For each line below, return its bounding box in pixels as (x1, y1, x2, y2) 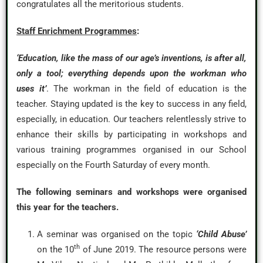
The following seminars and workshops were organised (16, 187, 247, 197)
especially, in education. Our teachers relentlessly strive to (16, 114, 247, 124)
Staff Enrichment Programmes (16, 26, 137, 36)
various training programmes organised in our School (16, 144, 247, 155)
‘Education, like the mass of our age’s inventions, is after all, (16, 53, 247, 63)
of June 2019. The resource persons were (80, 244, 247, 255)
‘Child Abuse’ (196, 229, 247, 240)
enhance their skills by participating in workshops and (16, 129, 247, 140)
